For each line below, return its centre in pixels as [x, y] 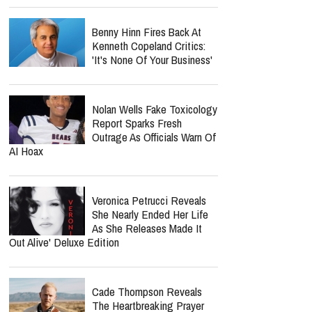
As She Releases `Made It [147, 228]
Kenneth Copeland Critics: [149, 46]
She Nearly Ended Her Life [150, 214]
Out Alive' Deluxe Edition [64, 242]
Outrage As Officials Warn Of [154, 137]
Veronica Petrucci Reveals [149, 200]
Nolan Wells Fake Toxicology [155, 109]
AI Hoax [26, 151]
